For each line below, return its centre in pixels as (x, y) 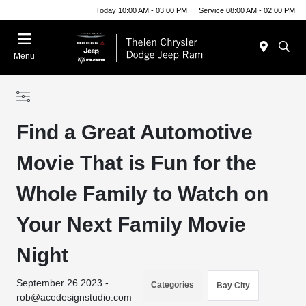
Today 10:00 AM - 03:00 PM (141, 10)
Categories (173, 285)
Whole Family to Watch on (143, 194)
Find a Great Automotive (135, 132)
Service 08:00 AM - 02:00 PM (247, 10)
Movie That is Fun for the (137, 163)
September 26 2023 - (63, 283)
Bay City (234, 286)
